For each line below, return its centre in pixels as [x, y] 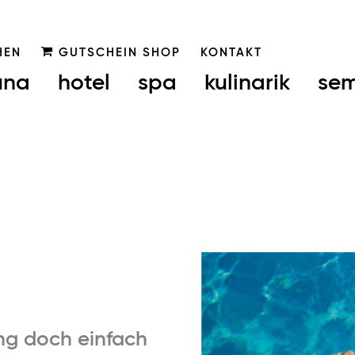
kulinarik [247, 83]
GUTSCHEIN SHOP [117, 53]
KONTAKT [231, 53]
